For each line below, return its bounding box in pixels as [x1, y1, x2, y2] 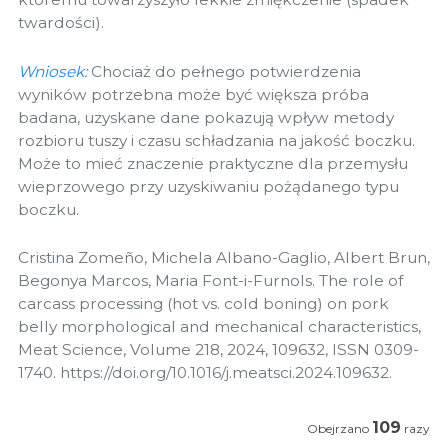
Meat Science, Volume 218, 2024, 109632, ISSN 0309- [18, 340, 419, 360]
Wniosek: [18, 61, 91, 81]
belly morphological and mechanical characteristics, [18, 317, 421, 337]
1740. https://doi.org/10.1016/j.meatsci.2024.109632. [18, 363, 392, 383]
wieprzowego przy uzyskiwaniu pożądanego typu [18, 176, 399, 196]
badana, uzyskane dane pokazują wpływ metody [18, 107, 394, 127]
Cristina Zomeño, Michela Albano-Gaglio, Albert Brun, [18, 248, 430, 268]
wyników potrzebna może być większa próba [18, 84, 369, 104]
